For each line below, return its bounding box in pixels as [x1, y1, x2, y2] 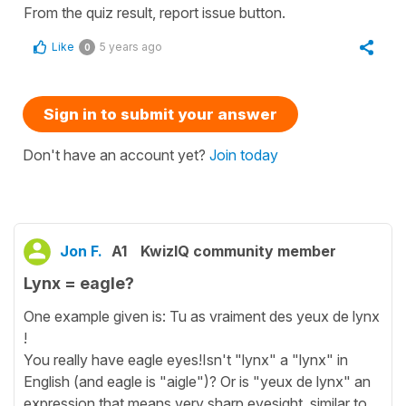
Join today [209, 145, 278, 164]
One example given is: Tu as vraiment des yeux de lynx [24, 307, 380, 326]
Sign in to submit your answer [43, 104, 277, 123]
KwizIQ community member [140, 241, 336, 260]
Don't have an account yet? [23, 145, 209, 164]
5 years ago [100, 39, 162, 53]
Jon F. [60, 241, 102, 260]
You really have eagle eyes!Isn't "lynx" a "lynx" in [24, 351, 348, 370]
